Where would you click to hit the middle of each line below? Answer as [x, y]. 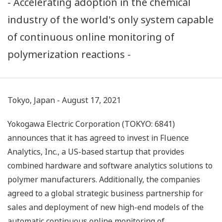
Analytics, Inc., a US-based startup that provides [96, 152]
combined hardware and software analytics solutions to [110, 166]
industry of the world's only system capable [111, 20]
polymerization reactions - [69, 55]
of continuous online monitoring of [91, 37]
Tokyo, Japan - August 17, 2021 [64, 100]
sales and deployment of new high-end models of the [106, 207]
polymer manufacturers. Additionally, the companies [104, 180]
